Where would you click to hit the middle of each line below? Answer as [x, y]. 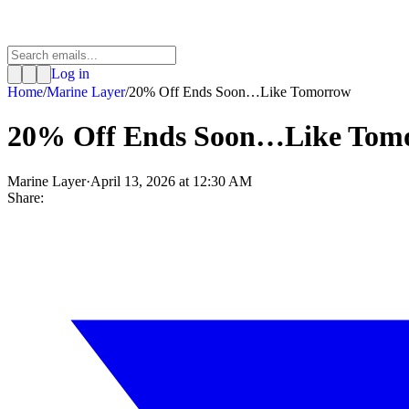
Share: [26, 197]
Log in [70, 73]
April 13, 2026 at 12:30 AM [171, 181]
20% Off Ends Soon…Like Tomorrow [240, 92]
